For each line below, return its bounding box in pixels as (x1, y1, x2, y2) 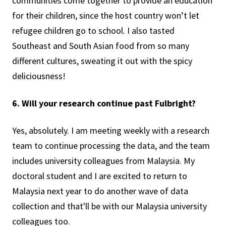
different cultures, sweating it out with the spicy (12, 55, 192, 67)
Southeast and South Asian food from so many (12, 40, 189, 51)
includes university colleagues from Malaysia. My (12, 155, 195, 166)
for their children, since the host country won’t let (12, 10, 199, 21)
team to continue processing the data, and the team (12, 140, 210, 151)
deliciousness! (12, 70, 66, 82)
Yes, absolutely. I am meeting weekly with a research (12, 125, 209, 136)
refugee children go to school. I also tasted (12, 25, 175, 36)
